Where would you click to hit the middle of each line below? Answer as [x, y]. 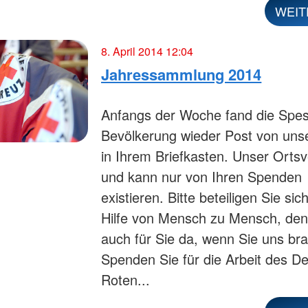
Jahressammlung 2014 [181, 74]
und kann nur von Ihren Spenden [202, 176]
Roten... [126, 279]
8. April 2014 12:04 [147, 51]
